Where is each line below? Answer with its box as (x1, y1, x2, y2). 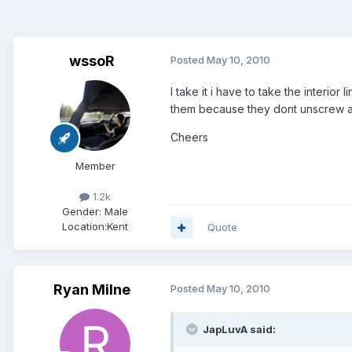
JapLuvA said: (200, 323, 276, 336)
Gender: (62, 205, 101, 218)
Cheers (170, 130, 208, 145)
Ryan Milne (53, 281, 130, 299)
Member (75, 159, 115, 173)
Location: (62, 220, 107, 233)
